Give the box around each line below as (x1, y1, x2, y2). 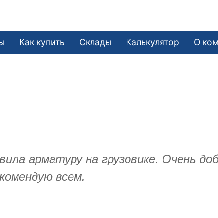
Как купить (19, 36, 65, 47)
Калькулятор (126, 36, 180, 47)
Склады (79, 36, 112, 47)
